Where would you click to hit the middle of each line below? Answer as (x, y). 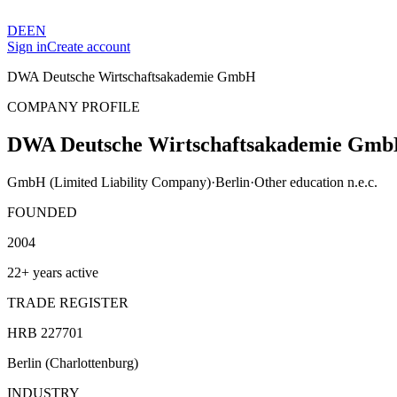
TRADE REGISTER (68, 302)
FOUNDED (42, 212)
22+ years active (53, 272)
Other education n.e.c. (316, 182)
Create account (89, 47)
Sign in (27, 47)
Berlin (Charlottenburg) (73, 362)
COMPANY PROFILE (74, 107)
